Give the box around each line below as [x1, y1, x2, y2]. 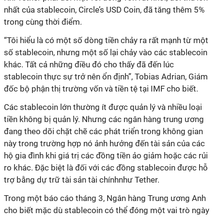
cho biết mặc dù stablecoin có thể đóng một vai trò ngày [4, 205, 209, 215]
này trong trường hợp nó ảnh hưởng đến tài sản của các [4, 139, 205, 148]
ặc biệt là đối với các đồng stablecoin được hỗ [40, 163, 208, 172]
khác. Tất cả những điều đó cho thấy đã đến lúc [4, 60, 174, 69]
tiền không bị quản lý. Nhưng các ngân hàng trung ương [4, 114, 204, 124]
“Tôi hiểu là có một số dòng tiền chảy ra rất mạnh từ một [4, 35, 208, 45]
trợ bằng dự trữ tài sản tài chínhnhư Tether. [4, 175, 159, 185]
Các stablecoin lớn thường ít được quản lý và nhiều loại [4, 102, 202, 112]
